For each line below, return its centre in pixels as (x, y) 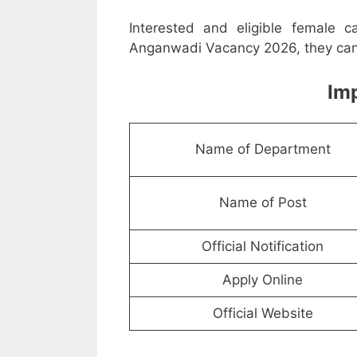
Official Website (263, 314)
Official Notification (263, 247)
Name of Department (263, 149)
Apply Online (263, 280)
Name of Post (263, 203)
